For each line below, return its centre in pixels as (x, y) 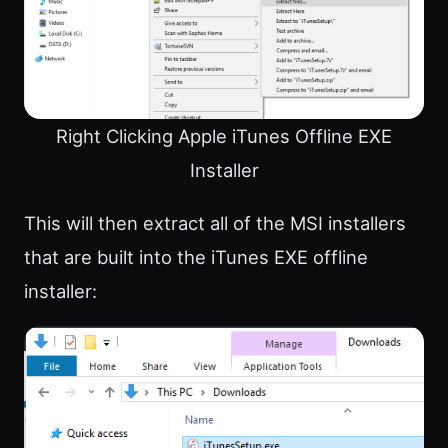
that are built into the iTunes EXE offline (196, 256)
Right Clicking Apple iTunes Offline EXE (224, 136)
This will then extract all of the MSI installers (215, 222)
